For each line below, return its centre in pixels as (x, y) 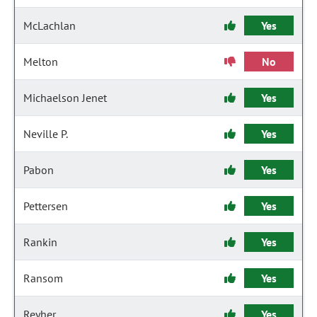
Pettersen (46, 206)
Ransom (43, 278)
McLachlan (50, 25)
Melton (41, 62)
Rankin (40, 242)
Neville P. (46, 134)
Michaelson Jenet (65, 98)
